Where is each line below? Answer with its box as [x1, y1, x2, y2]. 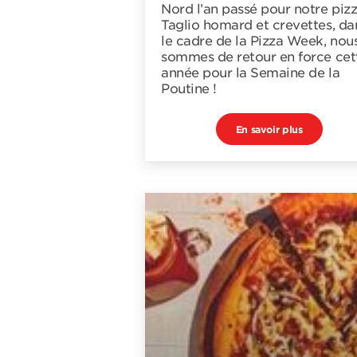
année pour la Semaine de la [161, 65, 340, 80]
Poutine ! [161, 81, 217, 96]
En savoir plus [235, 124, 303, 135]
